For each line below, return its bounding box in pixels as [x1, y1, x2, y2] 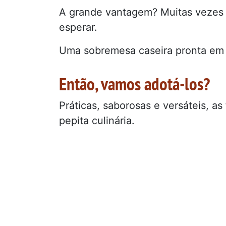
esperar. [59, 21, 97, 34]
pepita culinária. [59, 115, 135, 127]
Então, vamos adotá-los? [59, 72, 210, 96]
